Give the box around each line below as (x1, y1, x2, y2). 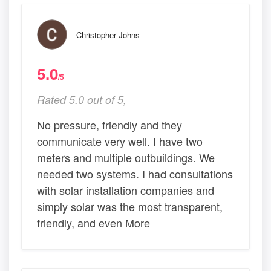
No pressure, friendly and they (37, 117, 182, 133)
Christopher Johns (76, 29, 140, 41)
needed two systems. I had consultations (37, 166, 233, 182)
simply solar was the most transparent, (37, 198, 223, 215)
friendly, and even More (37, 215, 150, 231)
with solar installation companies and (37, 182, 214, 198)
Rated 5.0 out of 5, (37, 92, 126, 108)
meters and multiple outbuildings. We (37, 149, 215, 166)
